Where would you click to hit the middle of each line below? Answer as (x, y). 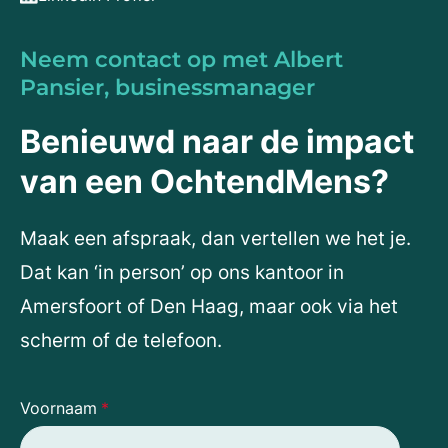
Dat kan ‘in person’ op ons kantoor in (182, 273)
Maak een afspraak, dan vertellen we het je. (215, 239)
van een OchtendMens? (204, 182)
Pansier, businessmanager (167, 88)
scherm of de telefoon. (121, 341)
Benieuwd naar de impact (217, 142)
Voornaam (58, 408)
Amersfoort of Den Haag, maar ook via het (209, 307)
